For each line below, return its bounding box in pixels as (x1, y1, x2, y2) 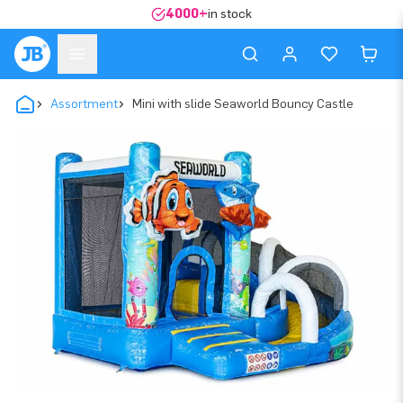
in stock (208, 6, 252, 22)
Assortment (50, 96, 118, 112)
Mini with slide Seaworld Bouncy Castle (132, 96, 354, 112)
